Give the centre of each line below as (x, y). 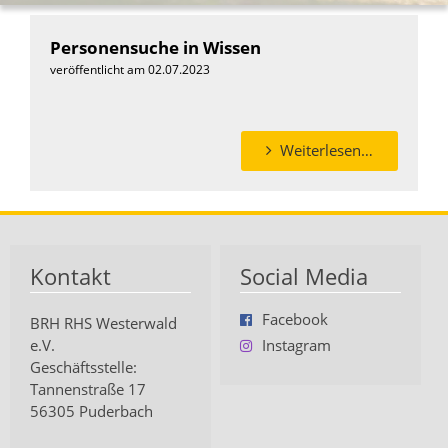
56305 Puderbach (91, 411)
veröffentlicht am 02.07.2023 (130, 69)
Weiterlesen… (326, 150)
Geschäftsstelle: (83, 367)
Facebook (294, 319)
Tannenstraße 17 (88, 389)
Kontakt (70, 276)
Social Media (303, 276)
